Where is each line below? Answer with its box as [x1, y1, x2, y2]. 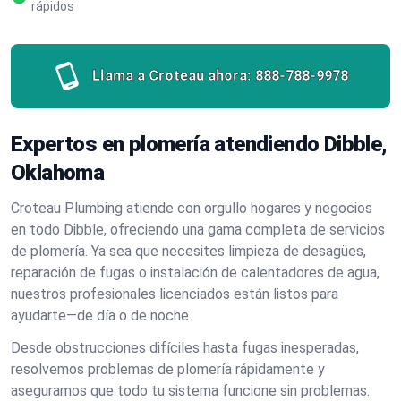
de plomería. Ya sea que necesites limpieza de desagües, [11, 243, 366, 260]
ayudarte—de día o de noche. [11, 307, 192, 324]
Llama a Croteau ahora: [92, 67, 252, 84]
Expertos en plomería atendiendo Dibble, [11, 132, 388, 157]
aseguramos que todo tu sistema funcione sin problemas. [11, 382, 370, 399]
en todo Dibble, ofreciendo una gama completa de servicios [11, 221, 385, 238]
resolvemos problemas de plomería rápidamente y [11, 361, 325, 378]
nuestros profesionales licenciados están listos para [11, 286, 338, 303]
